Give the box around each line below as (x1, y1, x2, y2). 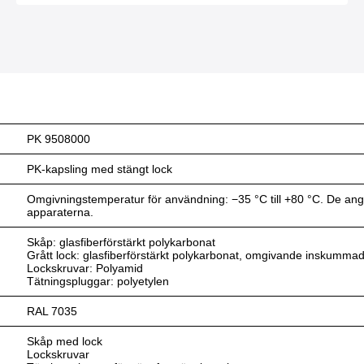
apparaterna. (27, 205, 94, 219)
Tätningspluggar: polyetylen (27, 274, 170, 288)
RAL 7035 (27, 304, 78, 318)
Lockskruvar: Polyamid (27, 261, 144, 275)
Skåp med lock (27, 334, 103, 348)
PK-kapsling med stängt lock (27, 162, 173, 175)
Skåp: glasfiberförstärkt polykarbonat (27, 235, 216, 249)
